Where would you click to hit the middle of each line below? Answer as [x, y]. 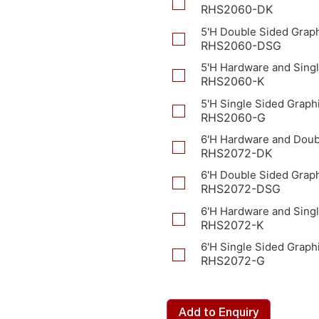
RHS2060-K [232, 82]
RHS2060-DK [237, 10]
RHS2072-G [233, 261]
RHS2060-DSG [241, 45]
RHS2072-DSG [241, 189]
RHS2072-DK [236, 153]
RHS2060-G [233, 117]
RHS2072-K [232, 225]
